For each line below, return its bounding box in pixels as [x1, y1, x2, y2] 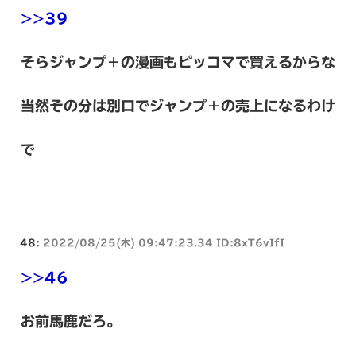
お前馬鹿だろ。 [21, 313, 121, 328]
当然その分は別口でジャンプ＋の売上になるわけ [21, 98, 335, 113]
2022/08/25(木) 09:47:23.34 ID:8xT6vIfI [43, 237, 284, 247]
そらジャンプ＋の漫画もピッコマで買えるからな [21, 54, 335, 69]
